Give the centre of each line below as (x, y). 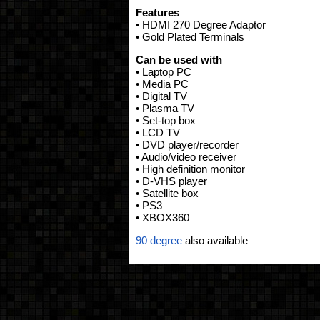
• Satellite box (167, 193)
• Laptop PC (163, 72)
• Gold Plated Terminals (190, 37)
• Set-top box (165, 120)
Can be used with (179, 60)
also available (215, 240)
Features (157, 12)
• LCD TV (157, 132)
